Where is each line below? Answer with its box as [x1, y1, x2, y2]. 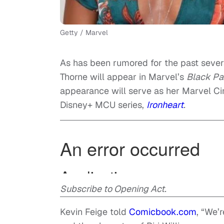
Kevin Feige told [60, 205, 129, 217]
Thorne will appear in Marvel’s [60, 70, 186, 82]
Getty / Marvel [60, 27, 108, 37]
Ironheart [146, 98, 183, 110]
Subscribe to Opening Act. [60, 182, 166, 194]
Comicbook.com [129, 205, 196, 217]
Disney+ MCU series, [60, 98, 146, 110]
